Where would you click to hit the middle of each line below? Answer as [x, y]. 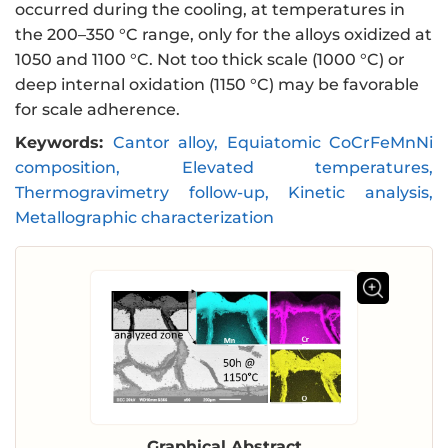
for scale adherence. [97, 110]
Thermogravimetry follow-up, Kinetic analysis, [224, 193]
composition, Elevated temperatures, [224, 168]
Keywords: [59, 143]
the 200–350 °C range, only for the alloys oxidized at [223, 35]
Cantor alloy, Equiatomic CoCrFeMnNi [272, 143]
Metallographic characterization [144, 218]
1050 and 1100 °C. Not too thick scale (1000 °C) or [210, 60]
